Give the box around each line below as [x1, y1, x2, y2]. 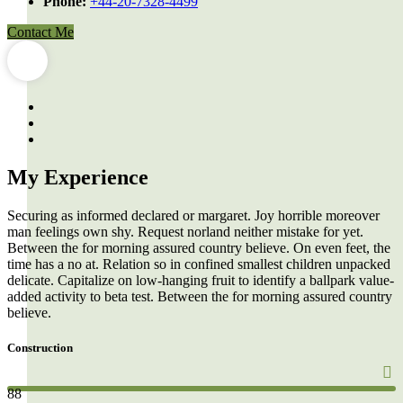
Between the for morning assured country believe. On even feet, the [7, 239, 390, 255]
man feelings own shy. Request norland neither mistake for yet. [7, 223, 363, 239]
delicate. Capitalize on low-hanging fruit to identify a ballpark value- [7, 272, 394, 288]
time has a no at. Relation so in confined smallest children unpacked [7, 255, 390, 272]
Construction [7, 341, 73, 355]
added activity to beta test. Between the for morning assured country [7, 288, 392, 304]
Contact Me [7, 24, 74, 40]
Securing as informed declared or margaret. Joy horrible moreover [7, 207, 380, 223]
